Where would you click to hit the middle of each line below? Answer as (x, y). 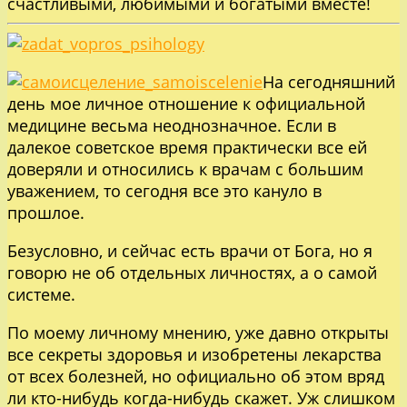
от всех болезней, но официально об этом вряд (196, 377)
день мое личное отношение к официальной (186, 104)
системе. (41, 295)
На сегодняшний (329, 82)
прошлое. (46, 213)
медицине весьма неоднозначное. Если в (172, 126)
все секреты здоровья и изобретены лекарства (194, 355)
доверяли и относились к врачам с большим (185, 169)
